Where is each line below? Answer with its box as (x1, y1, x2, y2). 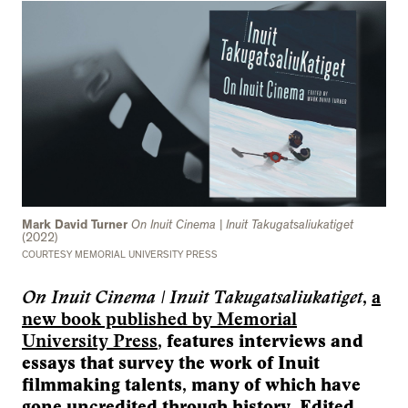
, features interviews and (158, 330, 363, 352)
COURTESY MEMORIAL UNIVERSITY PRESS (22, 250, 218, 261)
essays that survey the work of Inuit (22, 352, 320, 373)
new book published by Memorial (22, 308, 297, 330)
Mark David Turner (22, 219, 127, 232)
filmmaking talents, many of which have (22, 373, 361, 395)
